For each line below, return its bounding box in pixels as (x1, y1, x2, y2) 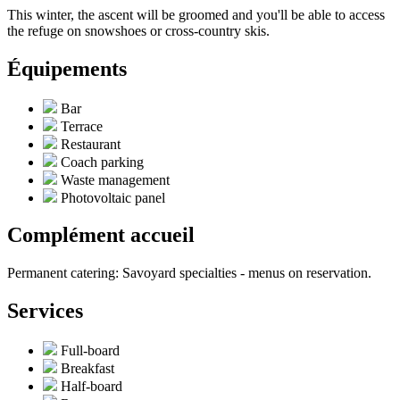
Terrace (61, 118, 103, 134)
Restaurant (61, 136, 121, 152)
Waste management (61, 171, 170, 187)
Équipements (7, 56, 127, 80)
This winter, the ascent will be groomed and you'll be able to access (7, 6, 385, 22)
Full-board (61, 343, 120, 359)
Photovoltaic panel (61, 189, 165, 205)
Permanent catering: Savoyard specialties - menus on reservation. (7, 265, 371, 281)
